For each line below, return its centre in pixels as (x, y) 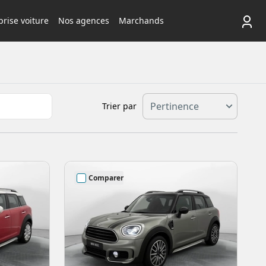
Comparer (106, 178)
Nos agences (83, 20)
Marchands (141, 20)
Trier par (119, 106)
